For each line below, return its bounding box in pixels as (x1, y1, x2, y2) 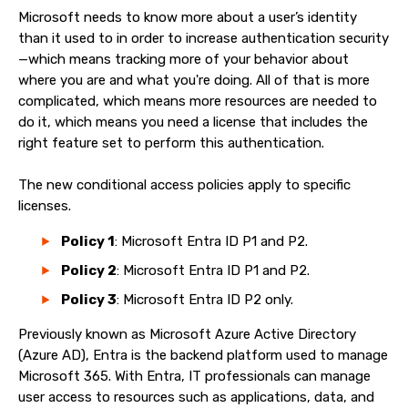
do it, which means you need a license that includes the (18, 114, 368, 130)
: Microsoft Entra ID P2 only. (117, 291, 297, 308)
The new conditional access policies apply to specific (18, 177, 351, 193)
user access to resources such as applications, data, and (18, 389, 374, 405)
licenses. (18, 198, 75, 214)
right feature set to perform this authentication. (18, 135, 328, 151)
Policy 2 (61, 262, 117, 279)
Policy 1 (61, 233, 115, 250)
